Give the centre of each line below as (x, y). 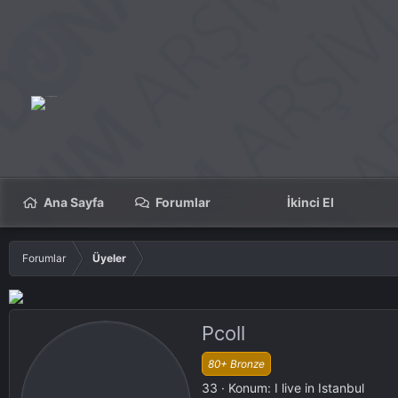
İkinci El (311, 202)
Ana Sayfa (74, 202)
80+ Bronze (236, 363)
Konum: (250, 387)
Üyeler (109, 258)
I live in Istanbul (319, 387)
